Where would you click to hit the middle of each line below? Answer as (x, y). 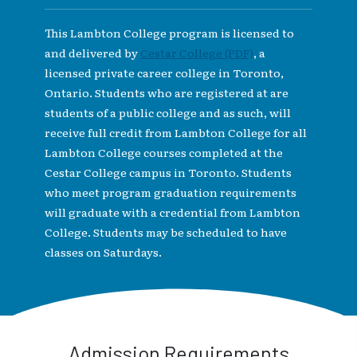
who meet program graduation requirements (171, 192)
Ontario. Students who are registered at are (167, 92)
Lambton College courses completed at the (164, 152)
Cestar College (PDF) (197, 52)
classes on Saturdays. (103, 251)
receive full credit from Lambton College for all (176, 132)
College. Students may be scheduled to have (166, 231)
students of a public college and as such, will (168, 112)
